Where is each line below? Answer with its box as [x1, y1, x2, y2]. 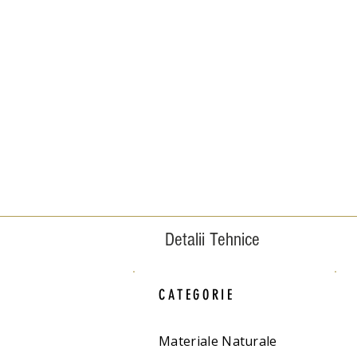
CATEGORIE [159, 286, 235, 304]
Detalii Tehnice [165, 229, 265, 250]
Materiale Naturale [159, 332, 277, 350]
